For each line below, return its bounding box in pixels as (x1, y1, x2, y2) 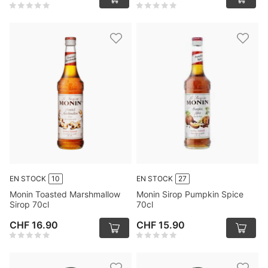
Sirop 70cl (10, 199, 49, 209)
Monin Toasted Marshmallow (10, 189, 120, 199)
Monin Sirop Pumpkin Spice (136, 189, 243, 199)
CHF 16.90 (10, 219, 58, 231)
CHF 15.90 (136, 219, 185, 231)
